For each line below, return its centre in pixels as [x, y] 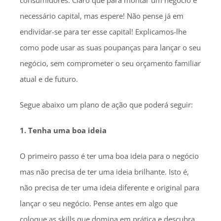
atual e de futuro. [49, 79]
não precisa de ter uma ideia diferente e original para [110, 187]
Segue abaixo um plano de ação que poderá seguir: [106, 105]
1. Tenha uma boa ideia [63, 130]
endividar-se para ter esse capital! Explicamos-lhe [103, 32]
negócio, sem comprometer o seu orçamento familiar [110, 63]
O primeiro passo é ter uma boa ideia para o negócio [109, 156]
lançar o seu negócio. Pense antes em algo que [99, 203]
